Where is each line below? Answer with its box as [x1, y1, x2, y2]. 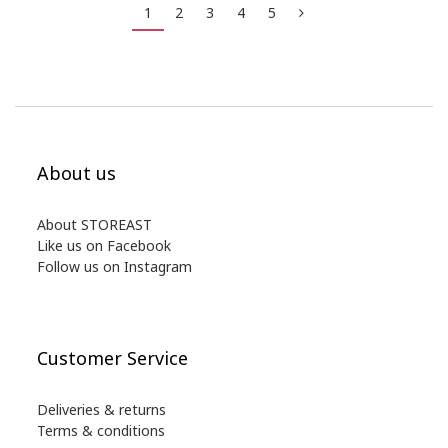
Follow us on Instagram [37, 257, 192, 276]
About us [37, 161, 116, 185]
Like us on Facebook [37, 236, 171, 255]
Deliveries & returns [37, 400, 166, 419]
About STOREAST [37, 215, 152, 234]
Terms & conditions [37, 421, 165, 440]
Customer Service [37, 346, 188, 370]
